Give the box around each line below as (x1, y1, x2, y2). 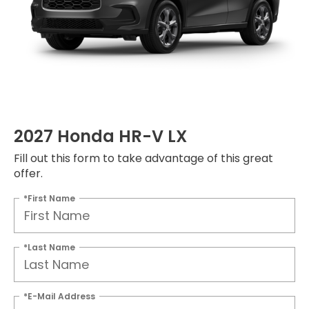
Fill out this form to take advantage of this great (14, 150, 273, 166)
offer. (14, 165, 43, 181)
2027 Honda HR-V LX (14, 124, 187, 148)
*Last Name (23, 241, 75, 253)
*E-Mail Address (23, 290, 95, 302)
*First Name (23, 192, 75, 204)
